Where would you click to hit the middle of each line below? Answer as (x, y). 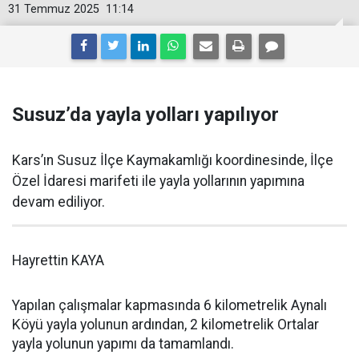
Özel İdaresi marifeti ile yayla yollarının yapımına (158, 181)
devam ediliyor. (58, 202)
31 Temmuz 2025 (54, 9)
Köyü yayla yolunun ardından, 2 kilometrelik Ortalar (165, 325)
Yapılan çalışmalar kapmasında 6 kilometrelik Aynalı (169, 305)
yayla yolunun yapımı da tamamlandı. (123, 344)
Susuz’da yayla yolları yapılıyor (145, 115)
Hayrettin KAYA (58, 260)
